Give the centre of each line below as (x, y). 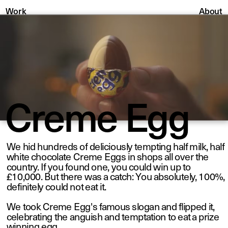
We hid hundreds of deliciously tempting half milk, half (116, 146)
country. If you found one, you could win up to (98, 166)
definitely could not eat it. (57, 186)
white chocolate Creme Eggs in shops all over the (107, 156)
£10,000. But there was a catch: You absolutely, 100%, (116, 176)
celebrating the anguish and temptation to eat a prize (113, 216)
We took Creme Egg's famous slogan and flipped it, (110, 206)
